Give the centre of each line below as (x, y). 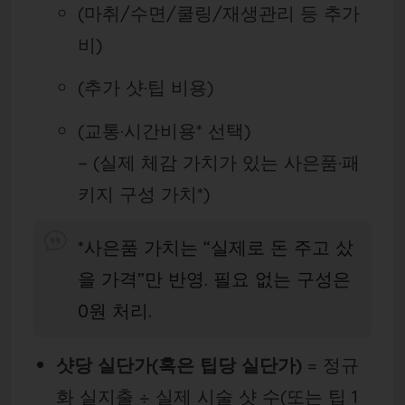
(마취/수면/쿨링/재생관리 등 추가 (219, 14)
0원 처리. (115, 311)
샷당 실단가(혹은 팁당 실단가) (179, 365)
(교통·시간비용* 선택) (165, 130)
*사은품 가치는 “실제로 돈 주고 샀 (216, 248)
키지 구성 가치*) (144, 193)
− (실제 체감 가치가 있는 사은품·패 (219, 162)
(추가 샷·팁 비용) (146, 88)
